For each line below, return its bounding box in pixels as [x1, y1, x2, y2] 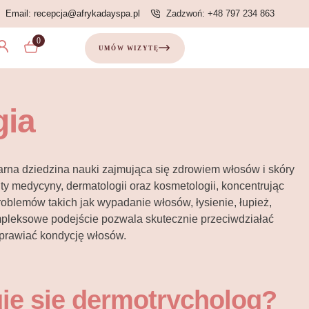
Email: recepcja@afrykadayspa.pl [6, 8, 141, 19]
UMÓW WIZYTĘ [98, 44, 159, 52]
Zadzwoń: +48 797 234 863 [166, 8, 275, 19]
